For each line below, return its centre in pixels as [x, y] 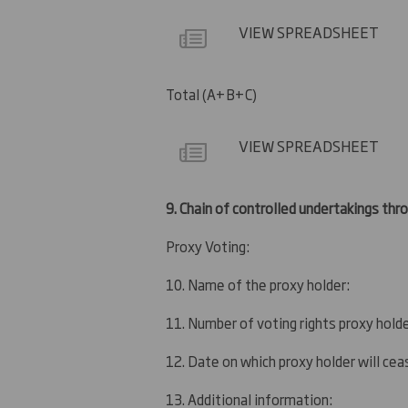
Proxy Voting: [208, 247]
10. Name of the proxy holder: [258, 285]
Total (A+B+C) [211, 95]
